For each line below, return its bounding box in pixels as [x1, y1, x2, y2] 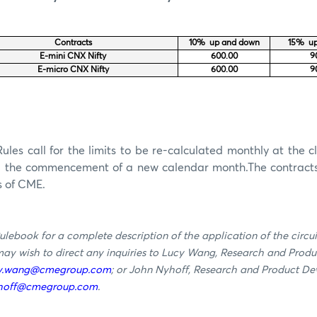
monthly [223, 144, 269, 156]
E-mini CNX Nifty [40, 52, 106, 61]
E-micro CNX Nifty [37, 65, 109, 74]
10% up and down [188, 38, 260, 47]
